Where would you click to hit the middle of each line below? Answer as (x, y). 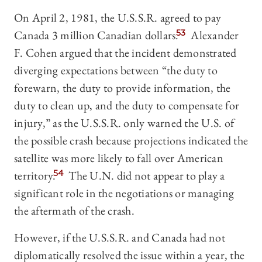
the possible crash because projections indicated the (131, 141)
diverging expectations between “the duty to (116, 70)
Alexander (214, 35)
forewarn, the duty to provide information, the (123, 88)
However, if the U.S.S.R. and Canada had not (120, 238)
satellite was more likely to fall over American (119, 158)
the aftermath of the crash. (74, 211)
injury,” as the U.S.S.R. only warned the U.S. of (124, 123)
